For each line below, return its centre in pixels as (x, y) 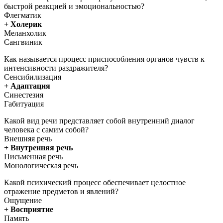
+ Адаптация (27, 86)
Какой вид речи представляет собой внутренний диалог (99, 120)
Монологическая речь (41, 165)
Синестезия (24, 95)
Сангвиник (23, 42)
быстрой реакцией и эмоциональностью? (74, 6)
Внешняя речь (28, 138)
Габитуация (24, 104)
